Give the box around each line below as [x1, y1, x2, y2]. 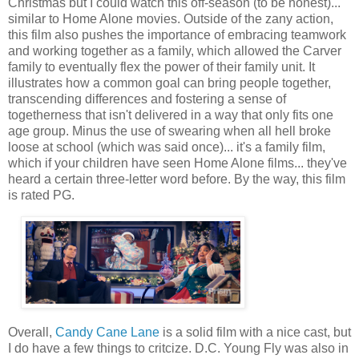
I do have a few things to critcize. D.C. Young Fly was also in [8, 341, 349, 356]
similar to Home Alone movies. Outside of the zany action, [8, 11, 333, 26]
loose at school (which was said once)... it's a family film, [8, 139, 325, 154]
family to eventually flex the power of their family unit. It [8, 59, 315, 74]
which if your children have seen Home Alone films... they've [8, 155, 347, 170]
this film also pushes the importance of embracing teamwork [8, 27, 346, 42]
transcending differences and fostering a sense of [8, 91, 286, 106]
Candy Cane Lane [55, 325, 159, 340]
